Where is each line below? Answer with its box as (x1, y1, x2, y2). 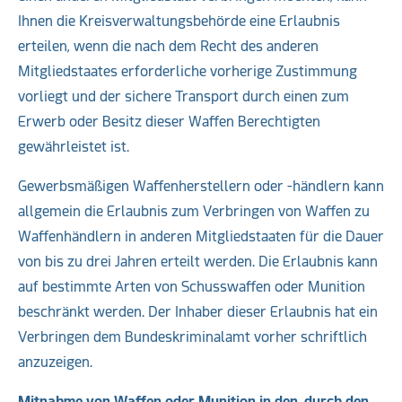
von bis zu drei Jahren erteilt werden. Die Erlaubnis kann (18, 253, 378, 270)
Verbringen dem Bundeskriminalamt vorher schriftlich (18, 328, 367, 345)
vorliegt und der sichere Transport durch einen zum (18, 88, 349, 105)
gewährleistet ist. (18, 138, 129, 155)
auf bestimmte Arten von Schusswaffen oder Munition (18, 278, 365, 295)
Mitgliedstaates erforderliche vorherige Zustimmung (18, 63, 357, 80)
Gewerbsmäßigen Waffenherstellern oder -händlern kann (18, 178, 384, 195)
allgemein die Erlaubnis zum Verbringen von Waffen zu (18, 203, 370, 220)
